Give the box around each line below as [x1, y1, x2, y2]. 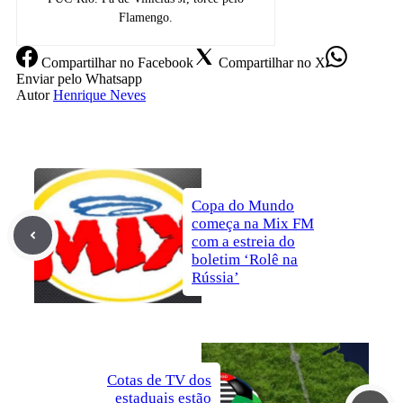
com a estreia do [192, 232, 295, 250]
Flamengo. [119, 10, 174, 24]
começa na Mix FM [192, 214, 314, 232]
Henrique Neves [53, 86, 146, 103]
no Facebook [116, 54, 193, 70]
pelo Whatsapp [54, 70, 142, 86]
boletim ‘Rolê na [192, 250, 298, 268]
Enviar [16, 70, 54, 86]
